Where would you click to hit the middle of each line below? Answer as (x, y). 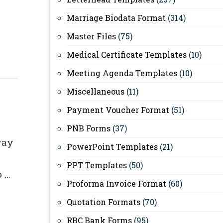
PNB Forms (89, 128)
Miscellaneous (96, 91)
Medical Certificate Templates (127, 55)
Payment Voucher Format (118, 110)
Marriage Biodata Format (116, 18)
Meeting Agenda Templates (122, 73)
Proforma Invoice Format (116, 183)
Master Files (91, 36)
